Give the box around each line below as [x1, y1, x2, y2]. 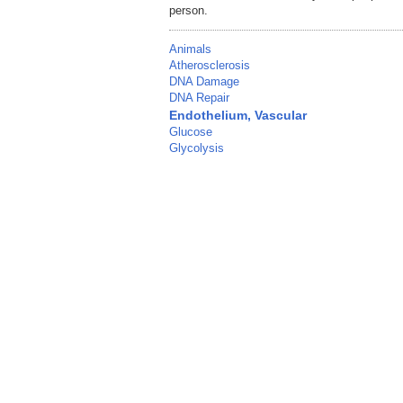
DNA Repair [169, 91, 229, 105]
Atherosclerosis [169, 58, 250, 73]
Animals [169, 42, 211, 57]
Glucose [169, 125, 212, 139]
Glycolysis [169, 141, 224, 156]
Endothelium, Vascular [169, 108, 307, 123]
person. [169, 4, 208, 18]
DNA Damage [169, 75, 239, 89]
